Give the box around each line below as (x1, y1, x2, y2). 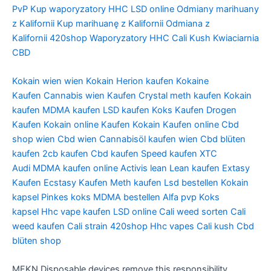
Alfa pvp (163, 191, 197, 203)
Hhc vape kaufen (41, 206, 111, 217)
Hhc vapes (150, 220, 194, 232)
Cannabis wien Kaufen (44, 90, 136, 101)
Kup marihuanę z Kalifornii (57, 18, 163, 29)
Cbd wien (57, 133, 97, 145)
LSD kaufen (103, 104, 149, 116)
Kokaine (176, 75, 209, 87)
